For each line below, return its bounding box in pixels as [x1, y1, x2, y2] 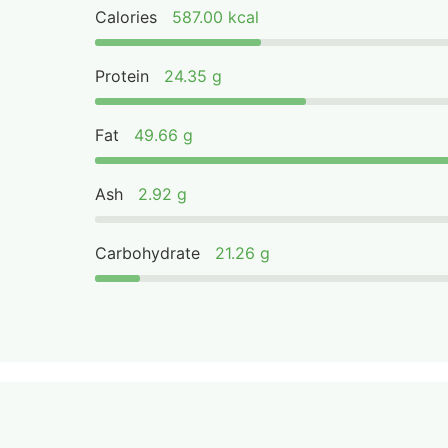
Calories [95, 7, 158, 27]
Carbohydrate [95, 243, 201, 263]
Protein [95, 66, 150, 86]
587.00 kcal [172, 7, 260, 27]
